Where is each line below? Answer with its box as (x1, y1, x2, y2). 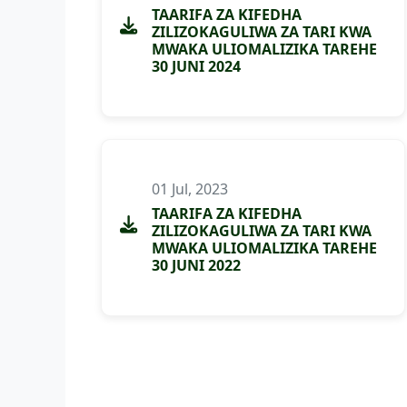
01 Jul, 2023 (152, 179, 228, 199)
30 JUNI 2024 (152, 56, 241, 76)
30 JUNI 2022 (152, 255, 241, 275)
